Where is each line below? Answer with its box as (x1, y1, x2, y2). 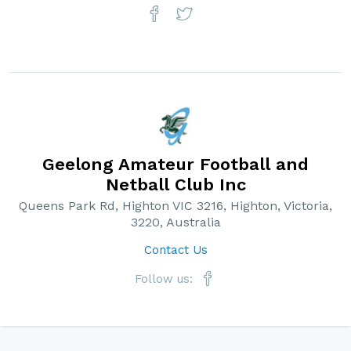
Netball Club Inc (105, 174, 246, 194)
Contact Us (143, 243, 208, 257)
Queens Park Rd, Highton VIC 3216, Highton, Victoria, (19, 198, 332, 213)
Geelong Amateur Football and (42, 154, 309, 174)
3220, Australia (130, 215, 221, 230)
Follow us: (134, 272, 197, 286)
